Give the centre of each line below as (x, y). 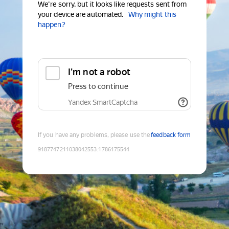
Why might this (152, 15)
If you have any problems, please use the (94, 135)
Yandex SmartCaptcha (103, 102)
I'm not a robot (99, 72)
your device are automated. (81, 15)
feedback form (171, 135)
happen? (52, 25)
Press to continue (98, 87)
